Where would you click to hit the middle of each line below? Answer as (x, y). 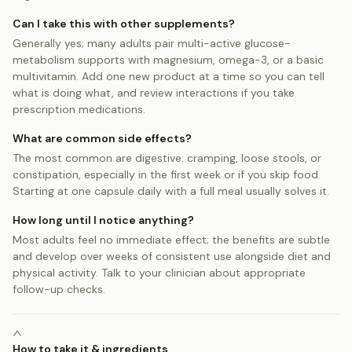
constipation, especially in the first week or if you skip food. (167, 174)
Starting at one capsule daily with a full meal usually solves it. (171, 191)
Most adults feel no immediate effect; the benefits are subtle (171, 239)
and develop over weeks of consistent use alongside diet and (172, 256)
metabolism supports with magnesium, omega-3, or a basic (168, 59)
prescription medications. (79, 109)
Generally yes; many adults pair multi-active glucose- (152, 43)
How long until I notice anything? (103, 220)
